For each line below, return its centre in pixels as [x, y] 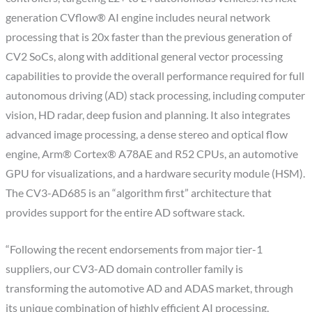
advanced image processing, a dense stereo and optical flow [147, 134]
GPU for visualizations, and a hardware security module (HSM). [156, 173]
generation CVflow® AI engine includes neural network [138, 17]
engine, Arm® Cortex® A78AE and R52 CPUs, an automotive [152, 154]
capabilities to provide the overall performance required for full [155, 76]
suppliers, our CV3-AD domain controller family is [125, 268]
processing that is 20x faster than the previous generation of [149, 37]
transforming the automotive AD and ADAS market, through [150, 288]
